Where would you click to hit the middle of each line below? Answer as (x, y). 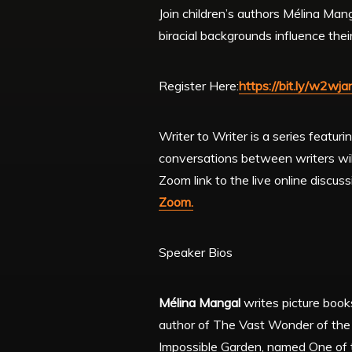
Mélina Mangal (201, 303)
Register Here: (199, 86)
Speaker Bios (196, 253)
